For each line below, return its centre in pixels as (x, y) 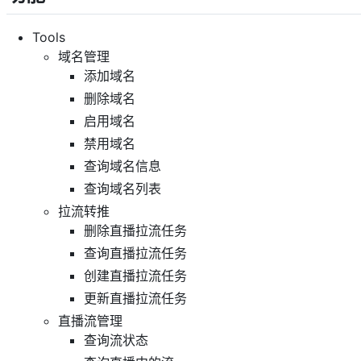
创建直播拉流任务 (135, 275)
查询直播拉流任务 (135, 253)
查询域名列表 (122, 188)
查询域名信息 (122, 166)
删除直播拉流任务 (135, 230)
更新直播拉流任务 (135, 298)
